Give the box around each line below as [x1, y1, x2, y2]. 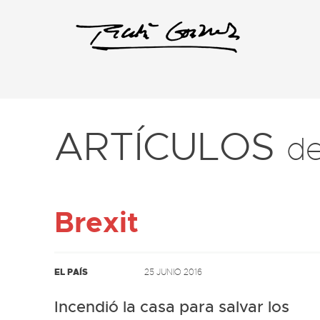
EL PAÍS [54, 266, 88, 278]
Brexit [54, 204, 139, 241]
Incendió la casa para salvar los [54, 297, 289, 317]
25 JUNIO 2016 [144, 266, 202, 277]
